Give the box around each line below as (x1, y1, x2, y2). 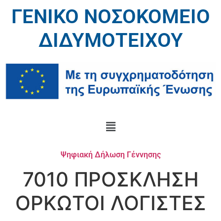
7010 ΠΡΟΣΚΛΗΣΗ (22, 167, 199, 191)
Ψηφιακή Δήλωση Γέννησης (60, 149, 161, 159)
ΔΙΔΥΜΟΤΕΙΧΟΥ (38, 29, 183, 52)
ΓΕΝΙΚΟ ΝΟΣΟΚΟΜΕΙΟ (11, 5, 210, 28)
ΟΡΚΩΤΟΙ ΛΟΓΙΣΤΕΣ (15, 190, 206, 215)
